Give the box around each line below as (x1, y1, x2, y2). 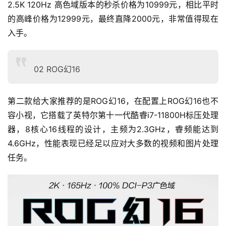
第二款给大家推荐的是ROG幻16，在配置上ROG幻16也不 (8, 95, 218, 106)
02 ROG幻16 (34, 64, 80, 74)
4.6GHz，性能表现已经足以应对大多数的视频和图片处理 (8, 138, 218, 148)
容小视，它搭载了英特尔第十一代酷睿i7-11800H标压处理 (8, 109, 218, 120)
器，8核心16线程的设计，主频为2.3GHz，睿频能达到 (8, 124, 218, 134)
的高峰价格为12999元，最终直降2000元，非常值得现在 (8, 13, 218, 24)
